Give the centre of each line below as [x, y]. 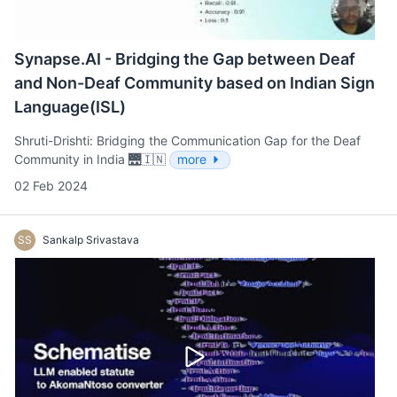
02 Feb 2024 [51, 186]
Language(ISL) [70, 107]
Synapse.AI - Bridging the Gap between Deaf [185, 59]
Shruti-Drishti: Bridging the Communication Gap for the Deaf [187, 140]
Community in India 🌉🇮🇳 [92, 159]
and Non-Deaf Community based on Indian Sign [195, 83]
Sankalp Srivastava [91, 240]
